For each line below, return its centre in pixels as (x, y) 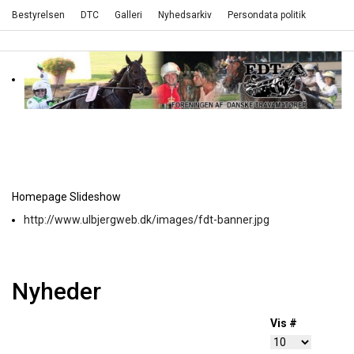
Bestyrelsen (38, 15)
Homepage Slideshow (66, 197)
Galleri (128, 15)
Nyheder (56, 291)
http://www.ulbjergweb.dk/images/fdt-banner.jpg (147, 220)
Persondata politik (267, 15)
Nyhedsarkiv (185, 15)
